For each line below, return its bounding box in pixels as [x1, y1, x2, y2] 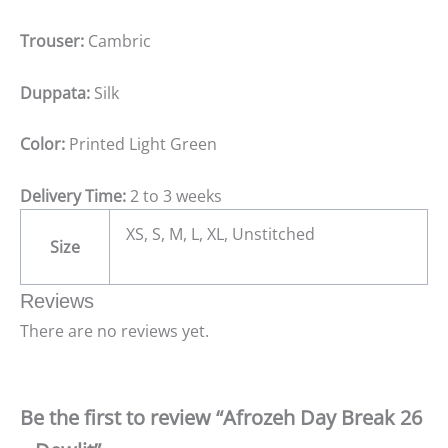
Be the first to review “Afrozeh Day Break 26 [20, 404, 422, 432]
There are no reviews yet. [20, 319, 209, 342]
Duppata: [20, 81, 90, 104]
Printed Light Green [69, 133, 217, 156]
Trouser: [20, 29, 88, 52]
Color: [20, 133, 69, 156]
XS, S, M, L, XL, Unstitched [126, 222, 315, 245]
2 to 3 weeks [126, 184, 222, 207]
